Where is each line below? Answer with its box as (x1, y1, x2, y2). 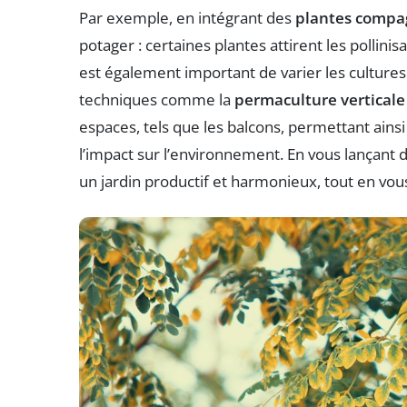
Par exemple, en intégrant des (79, 7, 295, 29)
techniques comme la (79, 89, 234, 111)
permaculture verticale (234, 89, 405, 111)
